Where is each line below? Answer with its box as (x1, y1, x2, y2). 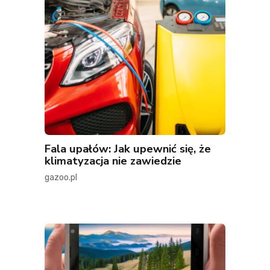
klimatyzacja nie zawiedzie (45, 153, 181, 169)
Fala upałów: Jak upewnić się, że (45, 141, 211, 157)
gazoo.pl (45, 172, 77, 183)
